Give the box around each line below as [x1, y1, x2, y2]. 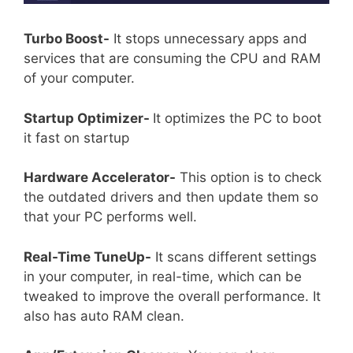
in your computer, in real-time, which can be [24, 268, 302, 284]
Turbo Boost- [24, 31, 110, 47]
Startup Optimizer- [24, 110, 153, 126]
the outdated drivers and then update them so [24, 189, 318, 206]
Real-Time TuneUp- [24, 248, 151, 265]
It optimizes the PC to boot [153, 110, 321, 126]
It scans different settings [151, 248, 317, 265]
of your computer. [24, 70, 135, 87]
